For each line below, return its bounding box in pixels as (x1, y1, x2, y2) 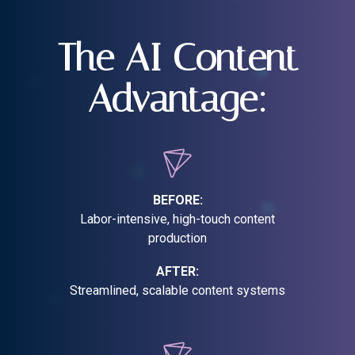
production (148, 231, 207, 246)
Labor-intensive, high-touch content (80, 212, 275, 227)
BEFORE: (152, 193, 203, 208)
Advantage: (88, 76, 267, 122)
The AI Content (57, 35, 298, 81)
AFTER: (156, 264, 199, 280)
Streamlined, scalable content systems (70, 283, 285, 299)
